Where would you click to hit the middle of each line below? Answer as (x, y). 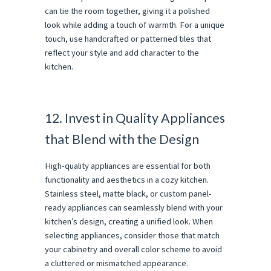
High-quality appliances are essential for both (128, 165)
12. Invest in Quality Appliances (135, 118)
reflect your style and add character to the (122, 52)
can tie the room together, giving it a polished (127, 11)
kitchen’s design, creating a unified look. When (129, 221)
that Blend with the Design (122, 139)
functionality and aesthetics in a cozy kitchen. (127, 179)
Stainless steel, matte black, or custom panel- (128, 193)
